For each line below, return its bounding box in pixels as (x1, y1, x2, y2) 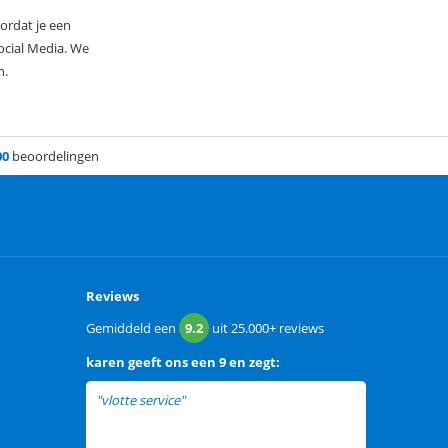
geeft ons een (128, 353, 216, 372)
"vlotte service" (96, 391, 185, 410)
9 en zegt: (219, 353, 280, 372)
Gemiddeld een (86, 319, 179, 338)
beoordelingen (8, 147, 99, 166)
